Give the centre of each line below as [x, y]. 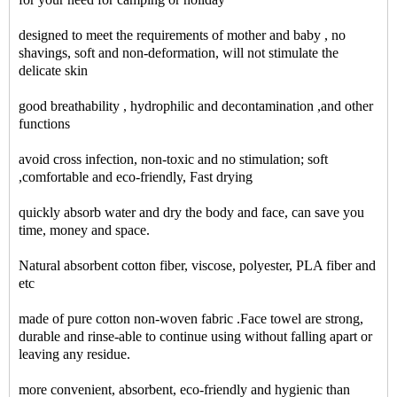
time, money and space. [84, 230]
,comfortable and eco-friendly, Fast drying [137, 177]
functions [44, 124]
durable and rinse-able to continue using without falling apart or [195, 337]
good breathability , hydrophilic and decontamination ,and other [196, 106]
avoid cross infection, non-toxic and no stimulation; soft [173, 160]
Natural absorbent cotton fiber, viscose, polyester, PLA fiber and [197, 266]
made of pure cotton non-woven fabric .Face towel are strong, [191, 319]
